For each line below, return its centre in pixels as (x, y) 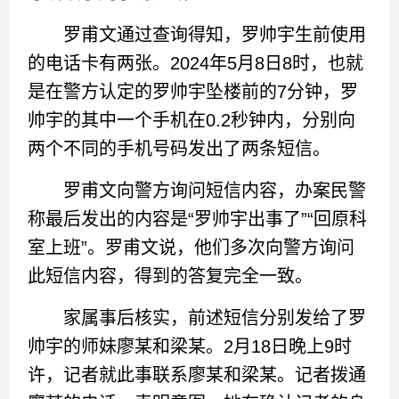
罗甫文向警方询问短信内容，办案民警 (197, 190)
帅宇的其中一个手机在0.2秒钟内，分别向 (192, 120)
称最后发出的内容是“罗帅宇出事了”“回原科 (198, 219)
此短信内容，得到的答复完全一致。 (171, 276)
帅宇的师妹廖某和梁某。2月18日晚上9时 (190, 346)
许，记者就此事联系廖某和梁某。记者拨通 (197, 375)
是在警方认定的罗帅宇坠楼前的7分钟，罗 (193, 91)
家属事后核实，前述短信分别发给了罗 (197, 318)
